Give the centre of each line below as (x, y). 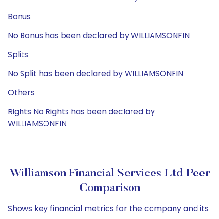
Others (21, 93)
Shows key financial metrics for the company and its (108, 208)
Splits (18, 55)
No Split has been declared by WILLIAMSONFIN (96, 74)
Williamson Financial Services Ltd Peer (109, 174)
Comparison (109, 188)
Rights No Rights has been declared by (81, 112)
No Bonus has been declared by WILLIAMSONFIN (99, 35)
